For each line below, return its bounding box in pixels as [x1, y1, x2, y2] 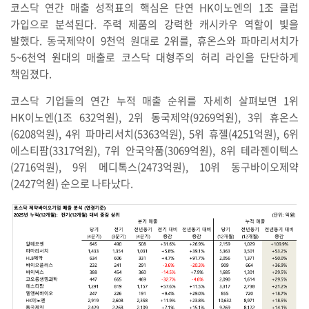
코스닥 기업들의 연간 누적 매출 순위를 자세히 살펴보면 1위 [10, 92, 299, 108]
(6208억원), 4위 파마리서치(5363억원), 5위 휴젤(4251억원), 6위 [10, 126, 299, 141]
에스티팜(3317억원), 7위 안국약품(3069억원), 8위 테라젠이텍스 [10, 142, 299, 158]
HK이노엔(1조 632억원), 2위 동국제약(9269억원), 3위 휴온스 [10, 109, 299, 125]
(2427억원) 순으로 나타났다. [10, 175, 133, 191]
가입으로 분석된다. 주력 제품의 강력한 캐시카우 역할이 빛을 [10, 16, 299, 32]
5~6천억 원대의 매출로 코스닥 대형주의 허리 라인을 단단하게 [10, 49, 299, 65]
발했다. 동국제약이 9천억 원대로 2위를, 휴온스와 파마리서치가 [10, 32, 299, 48]
